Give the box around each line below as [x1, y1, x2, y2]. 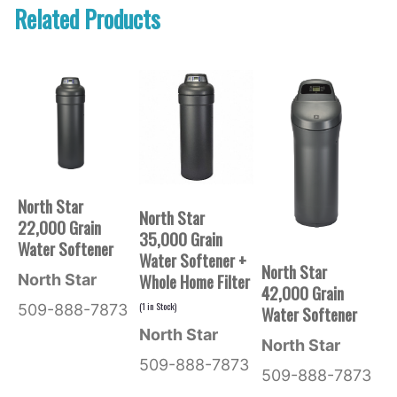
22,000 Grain [17, 214, 101, 240]
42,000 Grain [261, 279, 344, 305]
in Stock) [145, 298, 177, 313]
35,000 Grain [139, 225, 223, 251]
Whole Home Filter [139, 268, 251, 293]
